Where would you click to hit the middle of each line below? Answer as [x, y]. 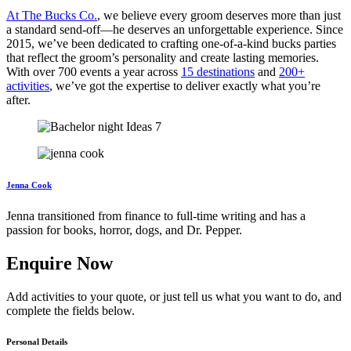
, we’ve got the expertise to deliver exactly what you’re [185, 85]
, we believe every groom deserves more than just [219, 15]
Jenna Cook [29, 185]
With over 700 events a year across [94, 71]
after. [18, 100]
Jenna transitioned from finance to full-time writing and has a [156, 215]
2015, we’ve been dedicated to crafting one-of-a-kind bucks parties [171, 43]
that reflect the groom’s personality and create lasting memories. [163, 57]
